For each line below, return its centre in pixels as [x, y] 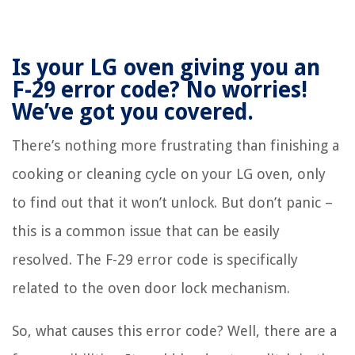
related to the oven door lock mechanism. [151, 288]
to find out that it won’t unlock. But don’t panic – [172, 203]
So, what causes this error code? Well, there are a [174, 331]
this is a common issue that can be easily [146, 231]
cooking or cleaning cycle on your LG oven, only [169, 174]
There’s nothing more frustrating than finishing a [176, 146]
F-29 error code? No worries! [160, 90]
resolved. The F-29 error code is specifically [155, 260]
